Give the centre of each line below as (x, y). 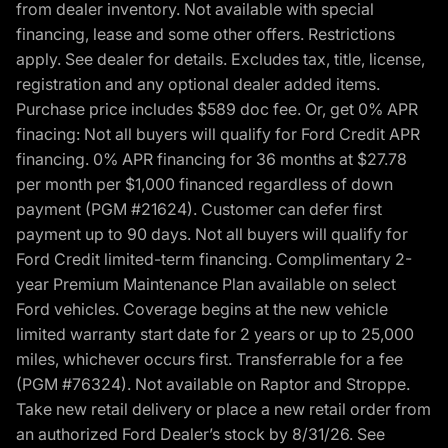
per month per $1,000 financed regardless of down (204, 184)
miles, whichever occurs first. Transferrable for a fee (209, 359)
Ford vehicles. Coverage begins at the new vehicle (202, 309)
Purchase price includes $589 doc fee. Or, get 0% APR (217, 109)
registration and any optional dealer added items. (198, 84)
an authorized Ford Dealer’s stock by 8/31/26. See (200, 434)
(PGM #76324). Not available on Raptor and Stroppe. (213, 384)
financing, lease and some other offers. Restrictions (205, 34)
